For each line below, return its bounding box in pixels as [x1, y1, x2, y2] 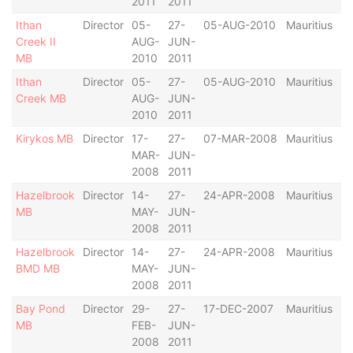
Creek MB [15, 91, 66, 105]
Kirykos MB [15, 132, 73, 145]
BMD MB [15, 262, 60, 275]
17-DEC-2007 [203, 302, 273, 315]
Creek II [15, 35, 56, 48]
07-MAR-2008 [203, 132, 277, 145]
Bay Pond [15, 302, 65, 315]
